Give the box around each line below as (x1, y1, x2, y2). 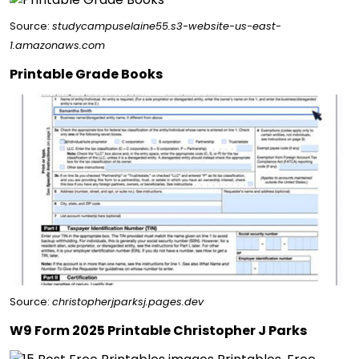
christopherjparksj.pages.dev (52, 294, 204, 309)
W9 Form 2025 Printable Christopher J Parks (10, 321, 307, 340)
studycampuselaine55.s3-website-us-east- (52, 18, 281, 33)
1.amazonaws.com (10, 38, 105, 52)
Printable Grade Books (10, 64, 163, 83)
